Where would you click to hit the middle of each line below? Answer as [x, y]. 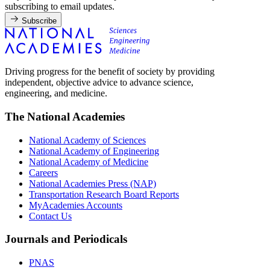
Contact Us [50, 216]
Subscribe [39, 21]
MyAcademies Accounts [76, 205]
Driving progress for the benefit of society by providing [110, 72]
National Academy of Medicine [89, 162]
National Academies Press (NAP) [93, 183]
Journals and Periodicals [66, 239]
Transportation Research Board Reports [104, 194]
